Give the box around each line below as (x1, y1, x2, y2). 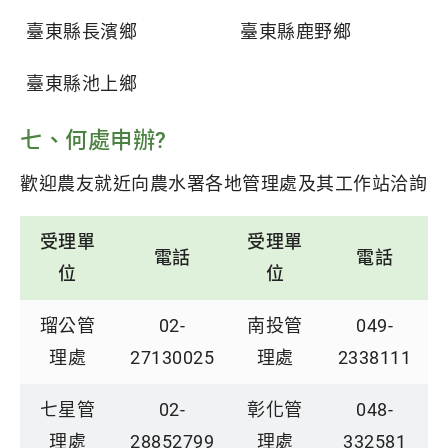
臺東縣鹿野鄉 (240, 21, 351, 42)
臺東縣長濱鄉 (26, 21, 137, 42)
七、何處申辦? (20, 127, 167, 153)
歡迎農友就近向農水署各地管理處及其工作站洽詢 (20, 173, 427, 194)
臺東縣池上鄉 (26, 73, 137, 94)
